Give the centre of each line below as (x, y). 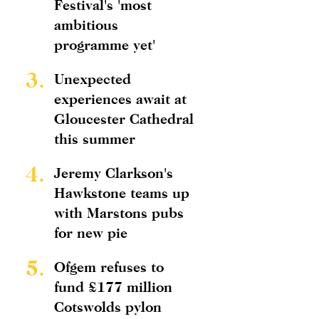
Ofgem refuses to (109, 267)
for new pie (91, 232)
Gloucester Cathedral (124, 119)
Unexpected (93, 79)
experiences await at (120, 99)
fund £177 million (113, 287)
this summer (95, 138)
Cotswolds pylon (108, 307)
